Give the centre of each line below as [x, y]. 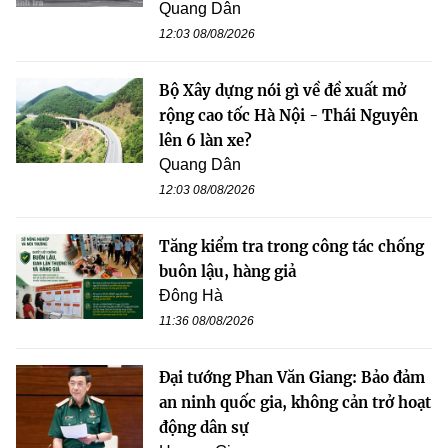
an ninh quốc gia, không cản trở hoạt [295, 403]
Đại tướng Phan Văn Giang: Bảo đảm [292, 378]
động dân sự [204, 428]
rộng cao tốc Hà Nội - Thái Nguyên [288, 116]
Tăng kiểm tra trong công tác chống [291, 247]
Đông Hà [191, 296]
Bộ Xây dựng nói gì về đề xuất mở [282, 91]
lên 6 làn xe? [205, 141]
